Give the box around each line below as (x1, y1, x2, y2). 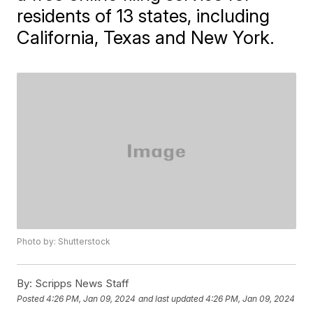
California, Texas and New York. (17, 27, 275, 48)
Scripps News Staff (32, 277, 130, 291)
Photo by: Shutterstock (17, 236, 111, 247)
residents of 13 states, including (17, 5, 270, 27)
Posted (17, 293, 47, 304)
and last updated (138, 293, 204, 304)
